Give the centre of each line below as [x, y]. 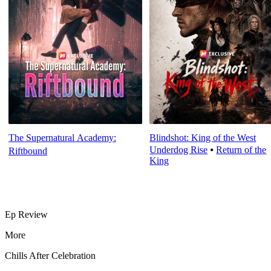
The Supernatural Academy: [62, 138]
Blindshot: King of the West [203, 138]
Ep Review [26, 214]
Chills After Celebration [50, 255]
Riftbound [28, 151]
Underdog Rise [179, 150]
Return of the [241, 150]
